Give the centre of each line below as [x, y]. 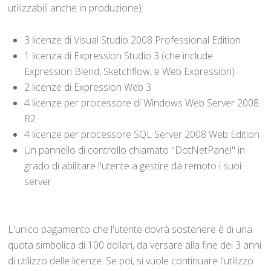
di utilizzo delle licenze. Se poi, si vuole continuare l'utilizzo [131, 260]
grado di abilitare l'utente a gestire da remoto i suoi [133, 165]
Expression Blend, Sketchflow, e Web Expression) [130, 71]
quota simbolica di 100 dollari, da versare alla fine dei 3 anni [135, 245]
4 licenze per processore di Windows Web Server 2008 [142, 103]
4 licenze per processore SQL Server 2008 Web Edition [142, 134]
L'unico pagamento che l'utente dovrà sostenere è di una [130, 229]
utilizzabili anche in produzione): [76, 8]
